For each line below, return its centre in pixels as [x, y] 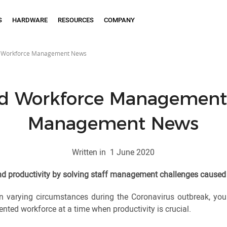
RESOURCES [76, 20]
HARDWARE [30, 20]
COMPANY [120, 20]
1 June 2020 [133, 152]
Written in [91, 152]
